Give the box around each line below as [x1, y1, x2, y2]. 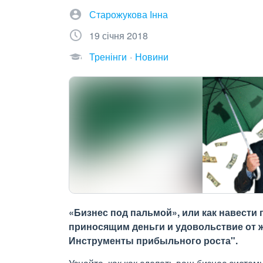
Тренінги [89, 50, 127, 63]
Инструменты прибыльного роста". [69, 234, 238, 247]
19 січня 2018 [89, 29, 148, 42]
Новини [135, 50, 168, 63]
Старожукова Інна [89, 8, 168, 21]
